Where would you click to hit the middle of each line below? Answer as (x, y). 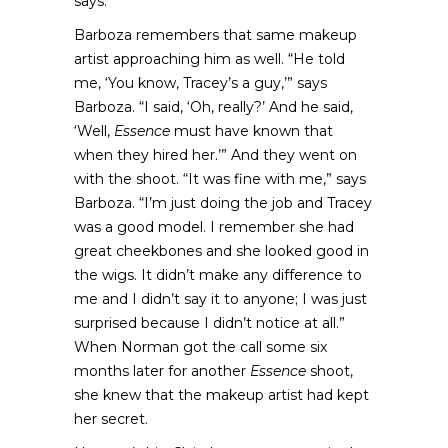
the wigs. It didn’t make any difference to (218, 275)
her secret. (111, 419)
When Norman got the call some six (200, 347)
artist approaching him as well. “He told (209, 59)
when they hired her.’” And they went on (215, 155)
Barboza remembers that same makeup (215, 35)
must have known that (251, 131)
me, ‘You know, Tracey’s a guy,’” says (200, 83)
